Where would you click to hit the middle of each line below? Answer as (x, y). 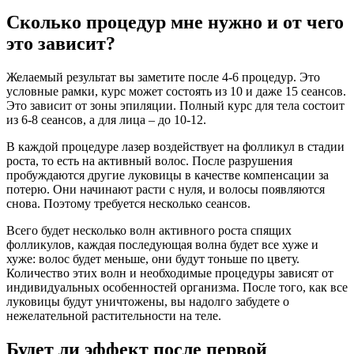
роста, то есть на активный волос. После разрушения (149, 161)
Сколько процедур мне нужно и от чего (175, 23)
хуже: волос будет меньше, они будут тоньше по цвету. (153, 259)
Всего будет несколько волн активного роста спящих (149, 231)
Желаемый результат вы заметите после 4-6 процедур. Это (163, 77)
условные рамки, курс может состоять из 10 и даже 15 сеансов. (176, 92)
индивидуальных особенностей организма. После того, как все (177, 288)
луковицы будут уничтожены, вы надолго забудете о (148, 302)
